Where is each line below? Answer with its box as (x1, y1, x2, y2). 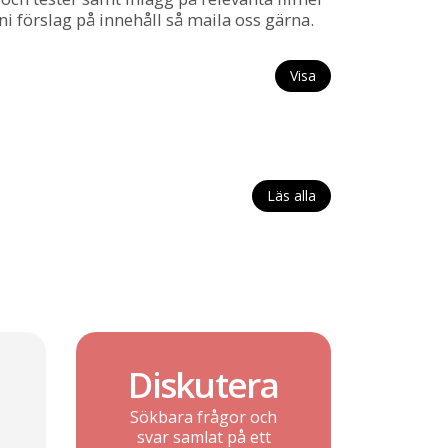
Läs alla (267, 186, 316, 206)
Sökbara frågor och (130, 405, 277, 428)
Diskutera (128, 360, 279, 408)
